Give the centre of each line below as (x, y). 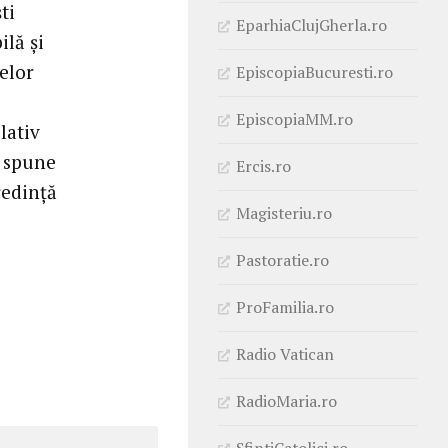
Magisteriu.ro (284, 212)
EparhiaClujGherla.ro (311, 24)
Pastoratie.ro (282, 259)
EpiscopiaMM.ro (294, 118)
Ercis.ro (263, 165)
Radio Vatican (285, 353)
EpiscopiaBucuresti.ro (314, 71)
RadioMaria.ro (286, 400)
